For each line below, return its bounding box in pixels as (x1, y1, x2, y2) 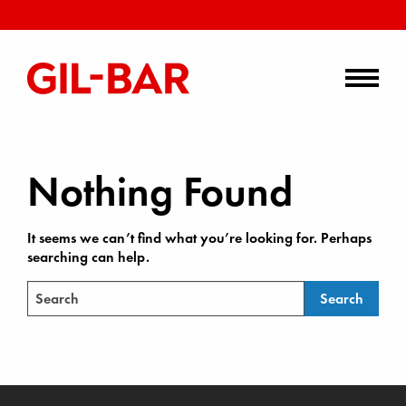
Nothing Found (27, 165, 293, 218)
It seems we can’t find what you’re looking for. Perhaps (27, 228, 372, 247)
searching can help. (27, 247, 150, 266)
